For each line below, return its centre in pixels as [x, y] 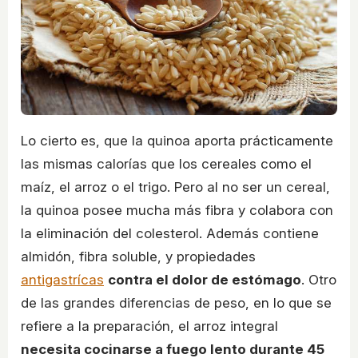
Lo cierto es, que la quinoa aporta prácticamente [177, 141]
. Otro [319, 280]
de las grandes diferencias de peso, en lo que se [176, 303]
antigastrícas [62, 280]
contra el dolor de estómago [205, 280]
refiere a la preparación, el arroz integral [149, 326]
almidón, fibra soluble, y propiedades [138, 257]
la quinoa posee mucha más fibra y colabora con [177, 211]
